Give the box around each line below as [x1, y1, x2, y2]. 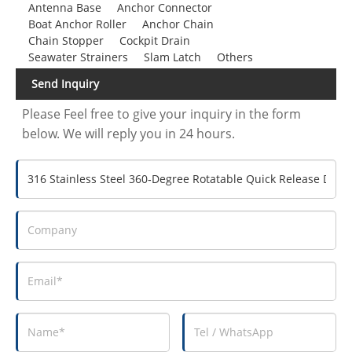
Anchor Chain [141, 16, 214, 31]
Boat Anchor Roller [27, 16, 126, 31]
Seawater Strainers [27, 49, 128, 64]
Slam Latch [143, 49, 201, 64]
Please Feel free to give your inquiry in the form [22, 104, 302, 123]
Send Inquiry [31, 75, 99, 91]
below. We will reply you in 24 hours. [22, 124, 236, 142]
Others [216, 49, 253, 64]
